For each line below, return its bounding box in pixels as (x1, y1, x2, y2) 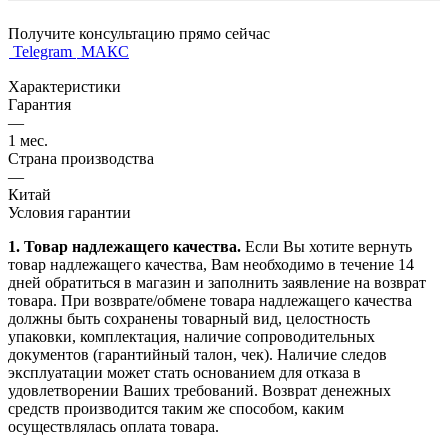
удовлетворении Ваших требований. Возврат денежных (8, 381, 391, 399)
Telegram (13, 42, 72, 60)
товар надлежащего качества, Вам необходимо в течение (8, 255, 398, 273)
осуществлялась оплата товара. (8, 417, 219, 435)
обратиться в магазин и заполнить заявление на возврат (41, 273, 426, 291)
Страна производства (8, 149, 154, 167)
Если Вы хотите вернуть (245, 237, 412, 255)
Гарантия (8, 95, 71, 113)
